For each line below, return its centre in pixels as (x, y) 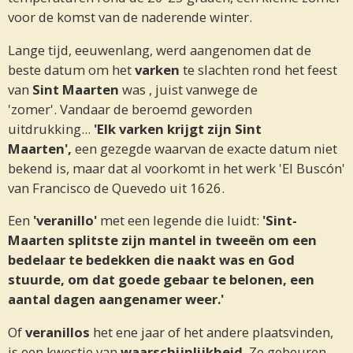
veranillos (58, 332)
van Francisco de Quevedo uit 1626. (116, 188)
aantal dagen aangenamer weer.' (116, 299)
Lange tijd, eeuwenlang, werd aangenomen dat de (160, 50)
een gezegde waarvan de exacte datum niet (204, 148)
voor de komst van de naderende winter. (132, 17)
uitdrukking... (51, 128)
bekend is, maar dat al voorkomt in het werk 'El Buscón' (176, 168)
